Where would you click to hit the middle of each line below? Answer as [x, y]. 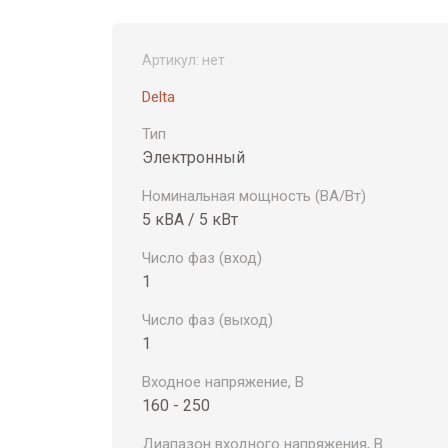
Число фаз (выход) [207, 320]
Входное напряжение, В [223, 382]
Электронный [193, 157]
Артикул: [170, 60]
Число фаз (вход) [202, 258]
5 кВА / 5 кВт [190, 219]
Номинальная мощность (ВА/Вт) [254, 196]
